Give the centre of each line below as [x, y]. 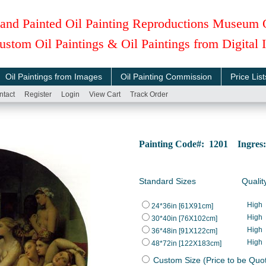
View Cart [105, 94]
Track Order [149, 94]
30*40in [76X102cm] [184, 218]
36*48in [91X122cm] [184, 231]
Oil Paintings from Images [54, 77]
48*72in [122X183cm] [186, 243]
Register [38, 94]
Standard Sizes [167, 181]
